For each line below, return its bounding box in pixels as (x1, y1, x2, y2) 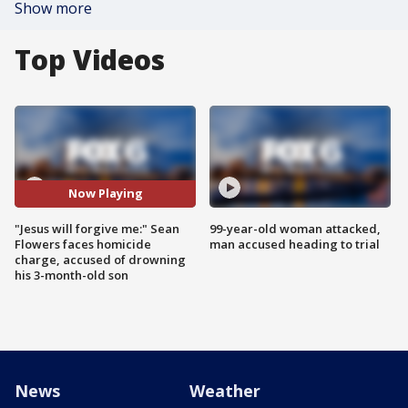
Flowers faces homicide (15, 235, 151, 252)
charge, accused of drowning (15, 250, 186, 268)
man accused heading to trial (209, 235, 380, 252)
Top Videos (15, 41, 165, 78)
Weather (189, 379, 260, 402)
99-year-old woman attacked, (209, 219, 381, 237)
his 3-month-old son (15, 266, 128, 283)
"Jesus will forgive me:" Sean (15, 219, 179, 237)
